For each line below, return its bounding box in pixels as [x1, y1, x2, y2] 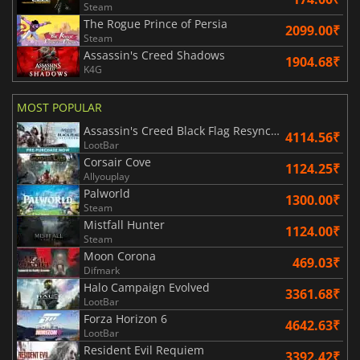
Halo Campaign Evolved [84, 279, 210, 295]
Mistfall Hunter [84, 216, 165, 232]
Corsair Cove [84, 153, 151, 170]
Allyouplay [84, 169, 129, 183]
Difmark [84, 263, 120, 277]
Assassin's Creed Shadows [84, 47, 225, 63]
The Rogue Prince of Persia [84, 15, 227, 31]
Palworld [84, 185, 130, 201]
